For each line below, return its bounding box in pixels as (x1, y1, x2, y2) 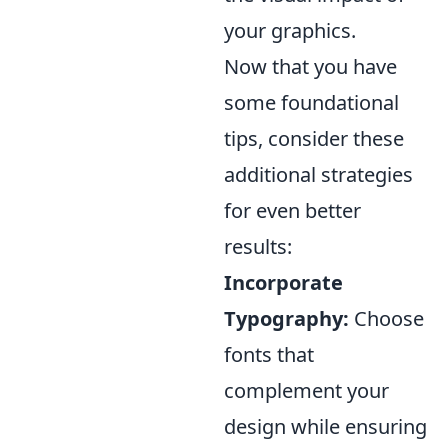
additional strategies (224, 160, 413, 188)
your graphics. (224, 16, 356, 44)
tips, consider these (224, 124, 404, 152)
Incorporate (224, 268, 343, 296)
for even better (224, 196, 361, 224)
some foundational (224, 88, 399, 116)
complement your (224, 376, 389, 404)
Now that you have (224, 52, 397, 80)
